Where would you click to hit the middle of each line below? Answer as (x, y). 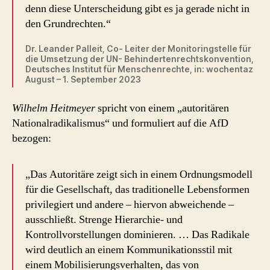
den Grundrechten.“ (68, 24)
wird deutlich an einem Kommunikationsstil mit (129, 250)
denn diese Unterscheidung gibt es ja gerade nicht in (137, 8)
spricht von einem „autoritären (162, 108)
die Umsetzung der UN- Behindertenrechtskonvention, (140, 58)
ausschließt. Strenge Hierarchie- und (104, 220)
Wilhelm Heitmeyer (54, 108)
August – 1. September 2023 (83, 79)
